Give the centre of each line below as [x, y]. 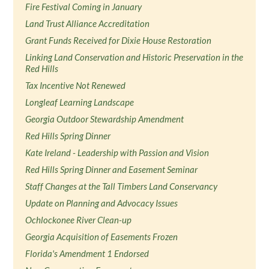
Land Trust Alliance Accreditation [88, 23]
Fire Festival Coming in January [84, 7]
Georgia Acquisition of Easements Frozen [102, 237]
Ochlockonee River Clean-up [79, 220]
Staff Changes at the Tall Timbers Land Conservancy [122, 186]
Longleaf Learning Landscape [80, 102]
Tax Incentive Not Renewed [76, 85]
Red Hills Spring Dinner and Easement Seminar [112, 169]
